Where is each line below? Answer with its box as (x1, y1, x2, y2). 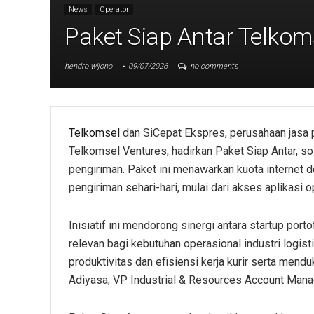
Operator (100, 4, 129, 14)
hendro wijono (64, 61, 112, 71)
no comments (190, 61, 238, 71)
